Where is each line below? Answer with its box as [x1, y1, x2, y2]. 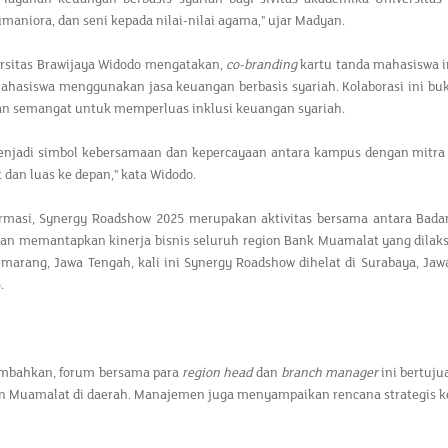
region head [182, 365, 253, 381]
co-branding [225, 57, 297, 73]
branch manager [280, 365, 379, 381]
